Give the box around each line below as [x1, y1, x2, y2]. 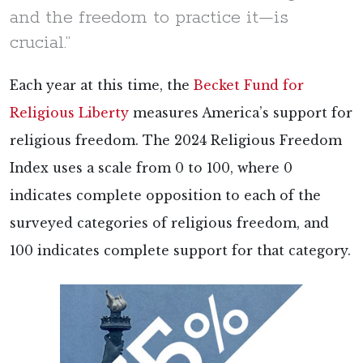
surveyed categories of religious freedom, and [10, 215, 329, 231]
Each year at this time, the [10, 77, 194, 93]
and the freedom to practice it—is [10, 6, 288, 29]
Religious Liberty [10, 105, 129, 121]
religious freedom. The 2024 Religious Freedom [10, 132, 342, 148]
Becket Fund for [194, 77, 304, 93]
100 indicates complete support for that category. [10, 242, 351, 258]
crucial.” [10, 31, 70, 54]
